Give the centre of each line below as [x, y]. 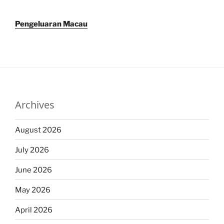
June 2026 [33, 170]
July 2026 [32, 150]
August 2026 [38, 130]
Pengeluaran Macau [51, 24]
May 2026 [33, 190]
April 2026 [34, 210]
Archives [35, 105]
